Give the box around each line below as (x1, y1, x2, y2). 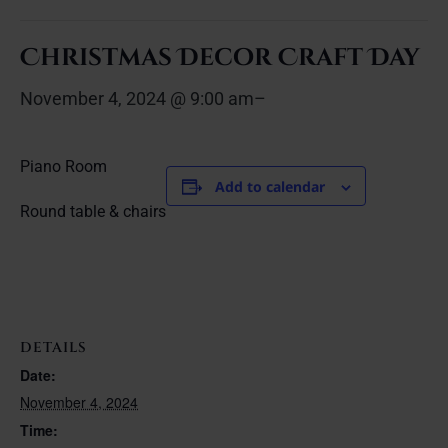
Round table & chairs (20, 202, 166, 221)
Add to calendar (214, 177, 325, 196)
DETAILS (20, 337, 87, 357)
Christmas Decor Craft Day (20, 42, 420, 74)
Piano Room (20, 157, 107, 176)
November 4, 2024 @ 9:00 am (20, 88, 254, 109)
